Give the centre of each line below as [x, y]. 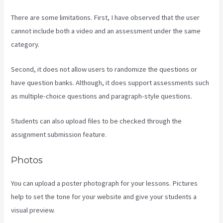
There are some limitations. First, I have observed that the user [106, 17]
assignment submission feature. [59, 135]
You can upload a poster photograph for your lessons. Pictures [105, 183]
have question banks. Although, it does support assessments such [110, 83]
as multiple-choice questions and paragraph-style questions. [102, 96]
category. [25, 44]
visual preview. [33, 210]
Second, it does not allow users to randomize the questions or [104, 69]
